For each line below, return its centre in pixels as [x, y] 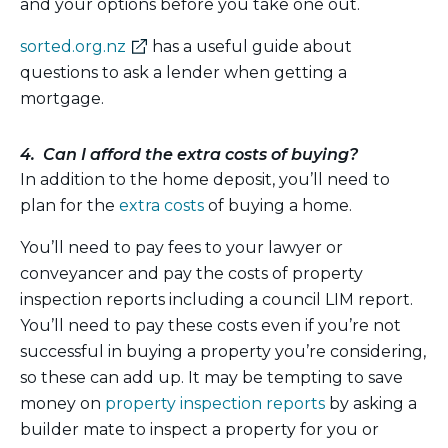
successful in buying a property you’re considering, [223, 351]
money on [62, 403]
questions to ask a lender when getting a [183, 72]
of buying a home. [278, 205]
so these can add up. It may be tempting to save [211, 377]
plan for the [69, 205]
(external [161, 45]
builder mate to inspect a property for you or [199, 429]
